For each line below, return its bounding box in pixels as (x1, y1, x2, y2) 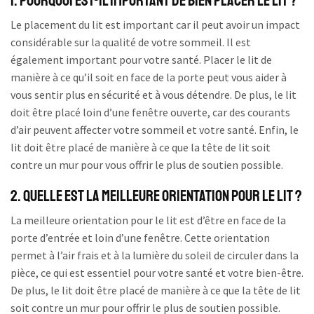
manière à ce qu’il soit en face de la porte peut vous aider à (11, 70, 287, 85)
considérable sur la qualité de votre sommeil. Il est (11, 35, 251, 50)
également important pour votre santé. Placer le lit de (11, 53, 272, 67)
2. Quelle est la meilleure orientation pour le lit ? (11, 186, 302, 206)
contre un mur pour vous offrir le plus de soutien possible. (11, 158, 283, 172)
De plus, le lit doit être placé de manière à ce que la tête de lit (11, 282, 301, 297)
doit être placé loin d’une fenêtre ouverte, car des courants (11, 105, 290, 120)
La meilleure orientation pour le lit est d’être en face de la (11, 212, 286, 227)
